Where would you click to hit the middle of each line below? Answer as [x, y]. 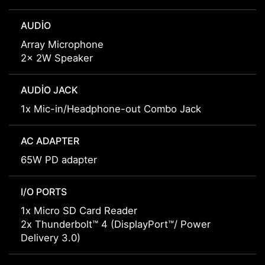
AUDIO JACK [49, 90]
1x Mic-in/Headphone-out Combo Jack [111, 109]
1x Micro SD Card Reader [79, 211]
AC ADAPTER [50, 141]
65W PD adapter [59, 160]
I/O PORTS [44, 192]
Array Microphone [62, 45]
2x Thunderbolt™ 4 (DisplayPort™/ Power [116, 224]
